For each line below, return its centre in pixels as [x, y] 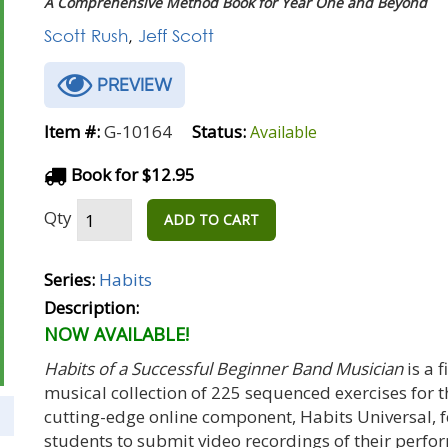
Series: [69, 279]
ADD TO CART [211, 219]
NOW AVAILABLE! [116, 334]
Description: [91, 307]
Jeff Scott [176, 35]
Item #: [72, 131]
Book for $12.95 [131, 174]
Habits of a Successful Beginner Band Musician [223, 368]
